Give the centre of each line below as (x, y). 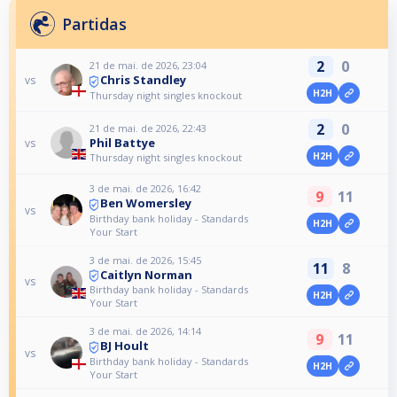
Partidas (94, 24)
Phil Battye (123, 143)
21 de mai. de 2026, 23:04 (148, 66)
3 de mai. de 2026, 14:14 (146, 331)
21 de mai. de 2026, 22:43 (148, 128)
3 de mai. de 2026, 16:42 (146, 189)
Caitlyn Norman (147, 274)
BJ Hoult (125, 346)
